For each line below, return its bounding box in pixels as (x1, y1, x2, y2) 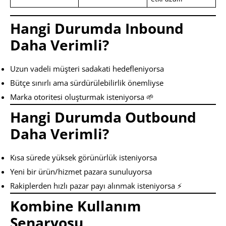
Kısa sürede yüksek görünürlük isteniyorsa (10, 152, 157, 162)
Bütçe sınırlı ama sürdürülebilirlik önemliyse (10, 77, 163, 88)
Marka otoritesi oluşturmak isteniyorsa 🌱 (10, 91, 154, 102)
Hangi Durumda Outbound (10, 107, 196, 127)
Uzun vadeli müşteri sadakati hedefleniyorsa (10, 63, 164, 74)
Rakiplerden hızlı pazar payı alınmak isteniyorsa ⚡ (10, 180, 182, 191)
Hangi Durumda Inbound (10, 18, 184, 38)
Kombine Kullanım (10, 196, 141, 215)
